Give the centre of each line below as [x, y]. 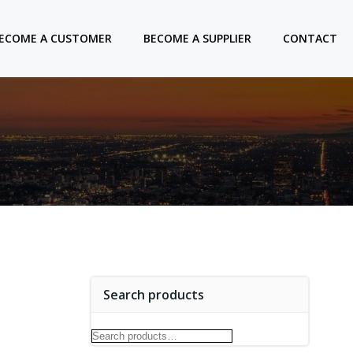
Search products [153, 295]
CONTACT [310, 39]
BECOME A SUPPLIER [197, 39]
